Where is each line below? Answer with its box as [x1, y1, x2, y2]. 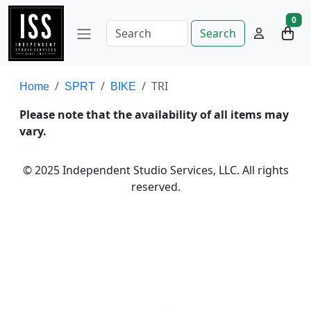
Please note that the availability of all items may [19, 107, 289, 122]
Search [199, 26, 236, 41]
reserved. [131, 179, 180, 194]
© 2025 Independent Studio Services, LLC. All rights [22, 162, 289, 178]
